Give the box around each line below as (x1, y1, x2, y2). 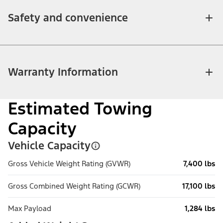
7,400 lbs (183, 159, 215, 169)
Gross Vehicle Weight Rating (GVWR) (8, 159, 130, 169)
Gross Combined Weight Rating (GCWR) (8, 181, 140, 191)
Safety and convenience (8, 11, 128, 25)
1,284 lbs (185, 204, 215, 214)
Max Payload (8, 204, 51, 214)
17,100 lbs (182, 181, 215, 191)
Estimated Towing (8, 98, 152, 120)
